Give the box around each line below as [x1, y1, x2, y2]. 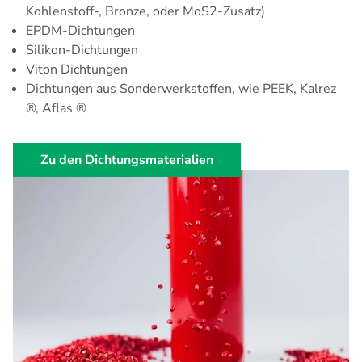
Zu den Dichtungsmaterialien [40, 151, 213, 170]
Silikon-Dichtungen [26, 41, 138, 60]
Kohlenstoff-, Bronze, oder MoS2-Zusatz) [26, 2, 265, 21]
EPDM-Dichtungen [26, 22, 135, 40]
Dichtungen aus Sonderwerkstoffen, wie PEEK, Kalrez [26, 80, 336, 99]
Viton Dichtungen [26, 61, 128, 79]
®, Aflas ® [26, 99, 86, 118]
